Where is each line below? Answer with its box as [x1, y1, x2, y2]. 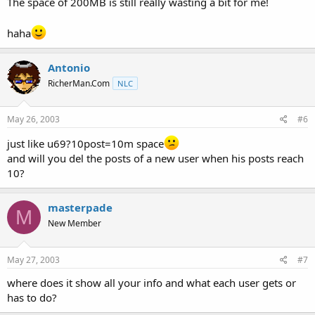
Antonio [48, 60, 90, 75]
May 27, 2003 [7, 253, 60, 266]
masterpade [48, 200, 112, 214]
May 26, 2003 [7, 113, 60, 125]
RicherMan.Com [48, 77, 110, 89]
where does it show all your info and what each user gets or [7, 275, 296, 290]
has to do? [7, 290, 57, 304]
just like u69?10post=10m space [7, 136, 164, 150]
